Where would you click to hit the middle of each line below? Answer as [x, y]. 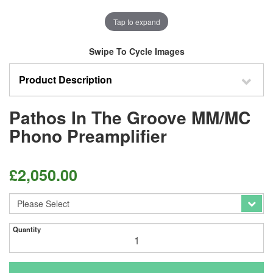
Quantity [27, 229]
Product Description [66, 80]
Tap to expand [136, 21]
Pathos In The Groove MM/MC [130, 117]
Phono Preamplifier [88, 136]
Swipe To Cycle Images [136, 51]
